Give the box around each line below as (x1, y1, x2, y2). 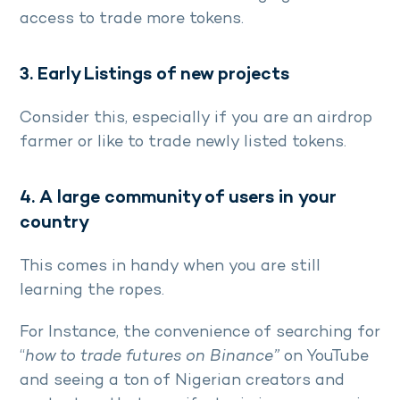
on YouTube (284, 348, 369, 366)
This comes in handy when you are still (20, 258, 321, 276)
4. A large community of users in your (20, 189, 337, 209)
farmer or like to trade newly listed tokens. (20, 134, 351, 152)
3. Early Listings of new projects (20, 66, 289, 86)
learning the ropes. (20, 282, 169, 300)
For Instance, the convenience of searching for (20, 324, 380, 342)
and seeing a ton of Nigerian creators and (20, 372, 345, 390)
